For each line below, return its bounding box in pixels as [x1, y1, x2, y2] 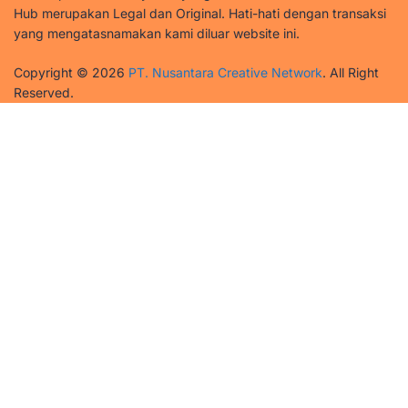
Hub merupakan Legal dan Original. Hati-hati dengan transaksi [14, 5, 386, 21]
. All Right [322, 64, 379, 80]
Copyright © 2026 [14, 64, 128, 80]
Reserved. [14, 84, 74, 100]
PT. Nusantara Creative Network [128, 64, 322, 80]
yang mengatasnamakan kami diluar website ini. [14, 25, 300, 41]
